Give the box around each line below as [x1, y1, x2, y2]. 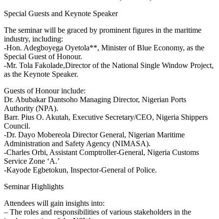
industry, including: [4, 34, 63, 43]
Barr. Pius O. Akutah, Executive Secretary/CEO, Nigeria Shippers [4, 112, 208, 121]
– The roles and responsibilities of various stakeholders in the [4, 207, 191, 216]
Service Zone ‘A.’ [4, 156, 60, 165]
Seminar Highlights [4, 182, 64, 191]
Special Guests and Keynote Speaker [4, 9, 118, 18]
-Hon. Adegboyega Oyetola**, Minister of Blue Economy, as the [4, 43, 204, 52]
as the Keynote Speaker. [4, 69, 78, 78]
